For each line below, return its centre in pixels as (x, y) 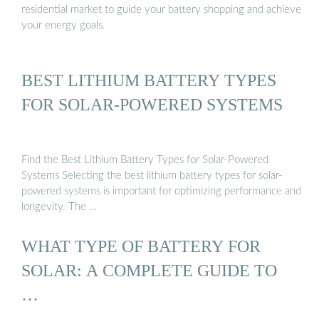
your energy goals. (63, 26)
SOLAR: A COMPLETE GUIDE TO (149, 271)
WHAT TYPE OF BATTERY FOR (141, 246)
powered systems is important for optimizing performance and (161, 191)
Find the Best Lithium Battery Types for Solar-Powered (145, 159)
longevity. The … (59, 206)
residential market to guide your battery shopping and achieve (161, 10)
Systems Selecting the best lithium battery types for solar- (152, 175)
